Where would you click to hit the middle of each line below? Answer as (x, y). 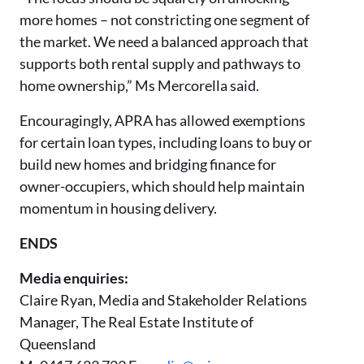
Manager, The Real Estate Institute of (136, 322)
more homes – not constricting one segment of (165, 19)
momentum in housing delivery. (118, 208)
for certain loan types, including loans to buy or (166, 142)
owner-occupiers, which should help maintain (162, 186)
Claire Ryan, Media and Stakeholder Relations (163, 300)
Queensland (58, 344)
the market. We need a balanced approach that (164, 41)
